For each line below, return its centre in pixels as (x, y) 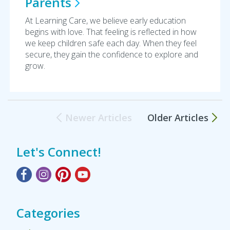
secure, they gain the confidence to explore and (111, 54)
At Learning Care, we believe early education (105, 21)
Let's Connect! (59, 152)
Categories (48, 213)
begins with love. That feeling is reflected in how (111, 32)
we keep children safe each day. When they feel (111, 43)
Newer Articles (99, 118)
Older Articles (178, 118)
